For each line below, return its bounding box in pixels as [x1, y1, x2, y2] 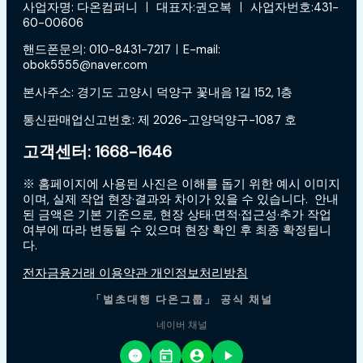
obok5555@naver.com [23, 58, 147, 74]
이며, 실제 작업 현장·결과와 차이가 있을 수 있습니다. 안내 [23, 191, 339, 207]
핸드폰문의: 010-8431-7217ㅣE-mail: [23, 42, 220, 58]
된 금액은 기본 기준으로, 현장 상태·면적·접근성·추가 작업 [23, 207, 331, 223]
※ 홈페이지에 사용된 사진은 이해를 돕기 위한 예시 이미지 [23, 176, 340, 192]
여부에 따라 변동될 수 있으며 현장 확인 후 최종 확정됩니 [23, 222, 331, 238]
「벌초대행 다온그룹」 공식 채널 [90, 293, 273, 307]
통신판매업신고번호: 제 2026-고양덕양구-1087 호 [23, 112, 297, 128]
